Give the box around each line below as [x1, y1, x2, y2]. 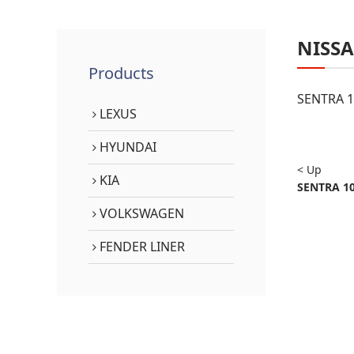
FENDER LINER [96, 237, 185, 255]
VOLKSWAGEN [96, 204, 184, 222]
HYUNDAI [96, 137, 156, 156]
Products [88, 62, 154, 84]
